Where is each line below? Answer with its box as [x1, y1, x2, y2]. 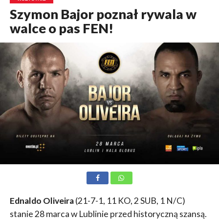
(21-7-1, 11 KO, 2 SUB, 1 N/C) [73, 196, 185, 206]
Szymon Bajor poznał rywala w [9, 6, 197, 22]
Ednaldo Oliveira [9, 196, 74, 206]
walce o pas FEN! [9, 20, 113, 37]
